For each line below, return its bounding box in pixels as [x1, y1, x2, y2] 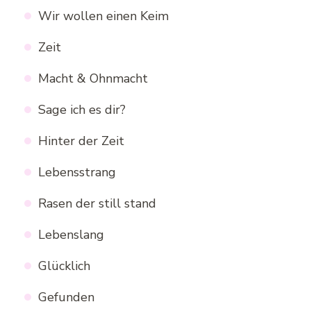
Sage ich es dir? [38, 101, 126, 119]
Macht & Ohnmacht [38, 70, 148, 87]
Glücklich [38, 258, 90, 275]
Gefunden [38, 289, 94, 306]
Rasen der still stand [38, 195, 156, 212]
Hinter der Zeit [38, 133, 124, 150]
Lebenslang [38, 226, 104, 244]
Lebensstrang [38, 164, 116, 181]
